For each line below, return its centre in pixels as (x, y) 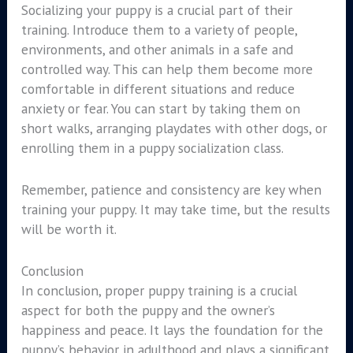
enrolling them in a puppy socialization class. (152, 148)
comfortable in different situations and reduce (158, 89)
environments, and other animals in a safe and (157, 50)
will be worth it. (69, 229)
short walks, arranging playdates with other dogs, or (174, 128)
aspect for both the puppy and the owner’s (148, 310)
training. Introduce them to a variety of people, (159, 30)
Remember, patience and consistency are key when (171, 189)
